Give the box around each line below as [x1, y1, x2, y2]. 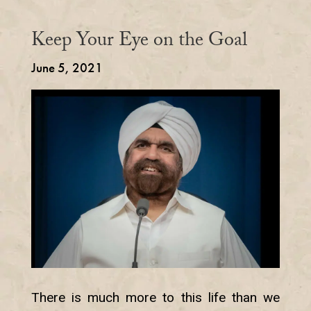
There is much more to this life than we [31, 289, 280, 306]
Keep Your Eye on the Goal [31, 26, 247, 59]
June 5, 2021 [31, 59, 103, 76]
